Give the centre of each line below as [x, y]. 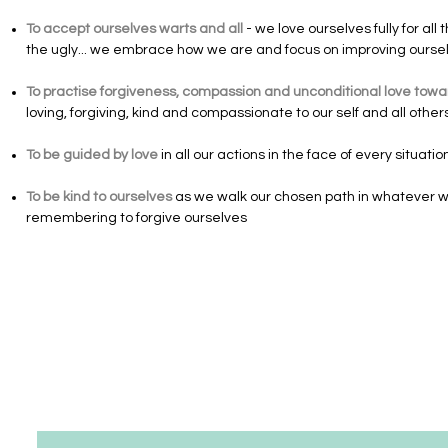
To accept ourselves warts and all [134, 29]
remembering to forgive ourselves [136, 218]
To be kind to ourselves [99, 197]
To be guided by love [92, 155]
